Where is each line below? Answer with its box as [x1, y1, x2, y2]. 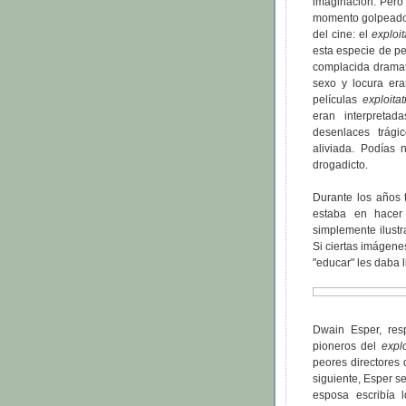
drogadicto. [313, 159, 368, 172]
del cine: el [313, 28, 372, 42]
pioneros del [313, 340, 382, 353]
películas [313, 93, 362, 107]
